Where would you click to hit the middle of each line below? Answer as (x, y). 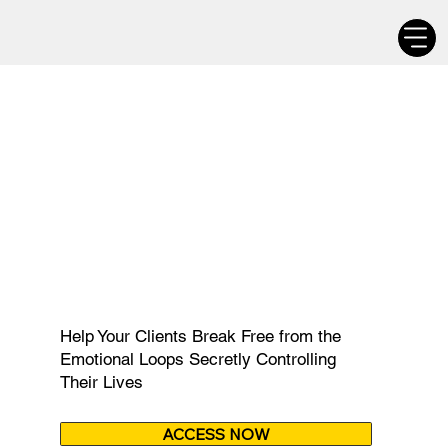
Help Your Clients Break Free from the (201, 336)
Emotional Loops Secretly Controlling (198, 359)
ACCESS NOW (216, 434)
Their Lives (102, 382)
